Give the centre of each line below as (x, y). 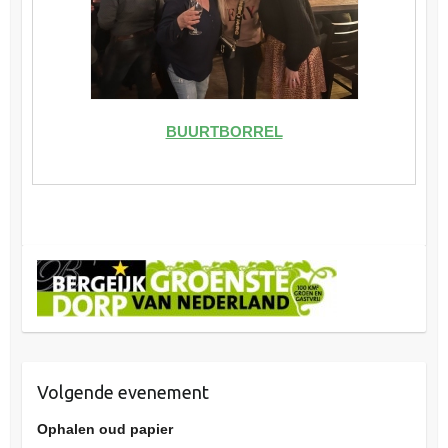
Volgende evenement (122, 392)
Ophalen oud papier (104, 429)
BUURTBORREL (224, 132)
